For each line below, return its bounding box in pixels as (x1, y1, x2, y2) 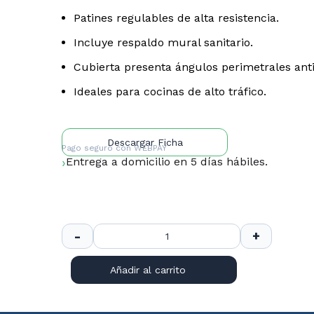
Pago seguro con (62, 143, 135, 153)
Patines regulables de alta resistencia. (74, 11, 280, 25)
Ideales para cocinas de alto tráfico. (74, 85, 267, 98)
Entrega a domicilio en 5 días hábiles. (66, 155, 268, 168)
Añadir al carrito (109, 264, 186, 275)
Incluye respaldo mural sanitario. (74, 36, 254, 49)
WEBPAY (134, 143, 168, 153)
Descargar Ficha (107, 137, 183, 148)
